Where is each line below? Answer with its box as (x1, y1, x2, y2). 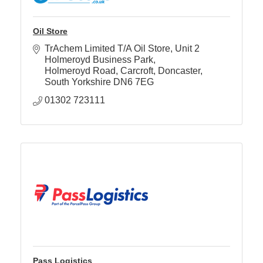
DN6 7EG (113, 77, 154, 87)
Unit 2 (175, 43, 200, 54)
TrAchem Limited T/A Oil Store (45, 43, 170, 54)
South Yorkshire (45, 77, 111, 87)
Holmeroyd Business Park (45, 55, 153, 65)
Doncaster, (158, 66, 203, 76)
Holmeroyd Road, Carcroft (45, 66, 153, 76)
